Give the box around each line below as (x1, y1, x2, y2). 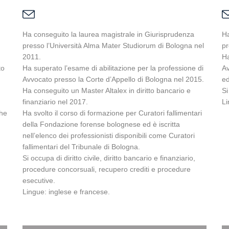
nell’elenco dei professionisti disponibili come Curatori (22, 131, 195, 140)
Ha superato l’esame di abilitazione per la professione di (22, 64, 203, 72)
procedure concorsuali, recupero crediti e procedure (22, 165, 191, 173)
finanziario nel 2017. (22, 98, 88, 106)
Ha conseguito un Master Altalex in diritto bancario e (22, 86, 191, 95)
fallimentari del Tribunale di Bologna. (22, 143, 140, 151)
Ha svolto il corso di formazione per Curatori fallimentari (22, 109, 202, 117)
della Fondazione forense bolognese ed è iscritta (22, 120, 180, 128)
